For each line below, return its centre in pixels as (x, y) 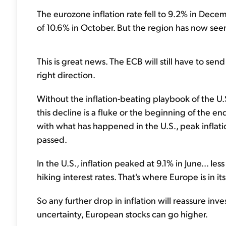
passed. (52, 139)
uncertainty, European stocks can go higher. (122, 214)
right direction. (66, 74)
